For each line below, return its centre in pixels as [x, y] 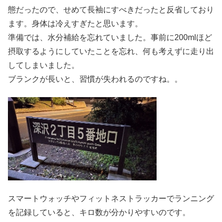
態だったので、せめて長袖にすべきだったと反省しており [111, 9]
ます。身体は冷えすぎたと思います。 [75, 23]
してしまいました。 [44, 65]
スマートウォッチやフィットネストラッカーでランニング [111, 198]
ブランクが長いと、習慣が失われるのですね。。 [95, 79]
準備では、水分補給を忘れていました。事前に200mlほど [110, 37]
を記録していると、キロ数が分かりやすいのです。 [99, 212]
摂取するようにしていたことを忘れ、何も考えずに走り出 [111, 51]
